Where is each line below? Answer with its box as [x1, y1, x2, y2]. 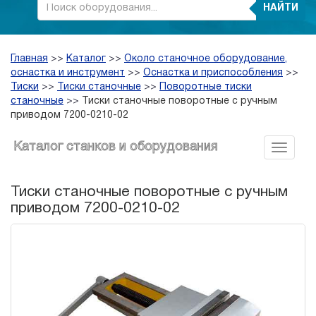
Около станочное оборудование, [124, 54, 287, 64]
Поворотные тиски [159, 83, 252, 92]
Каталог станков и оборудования [13, 141, 218, 154]
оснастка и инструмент [11, 68, 125, 78]
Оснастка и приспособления [143, 68, 283, 78]
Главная [11, 54, 48, 64]
